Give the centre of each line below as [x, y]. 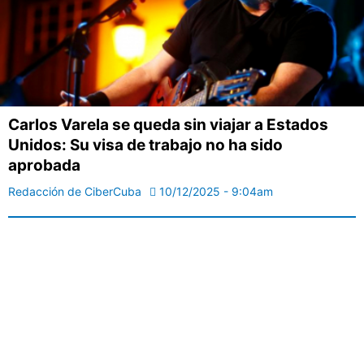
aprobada [44, 166]
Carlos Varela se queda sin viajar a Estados [168, 125]
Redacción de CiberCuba [75, 192]
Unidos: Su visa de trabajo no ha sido [145, 145]
